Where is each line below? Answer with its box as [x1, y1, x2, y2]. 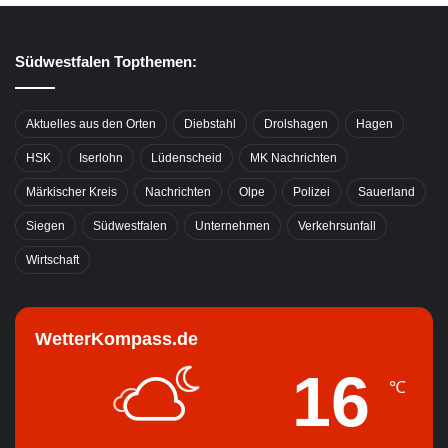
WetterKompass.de [35, 329, 198, 350]
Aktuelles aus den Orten [26, 117, 156, 132]
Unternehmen [195, 219, 270, 234]
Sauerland [358, 185, 415, 200]
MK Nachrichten [250, 151, 337, 166]
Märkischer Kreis [26, 185, 117, 200]
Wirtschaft [26, 253, 79, 268]
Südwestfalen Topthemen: [15, 53, 197, 71]
